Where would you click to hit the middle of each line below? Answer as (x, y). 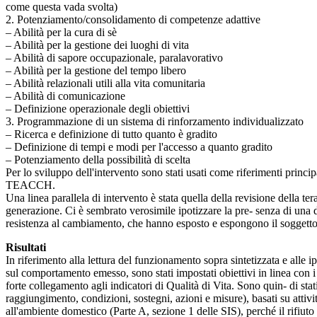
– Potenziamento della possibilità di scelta (98, 160)
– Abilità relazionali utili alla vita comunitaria (105, 83)
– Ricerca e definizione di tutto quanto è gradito (111, 134)
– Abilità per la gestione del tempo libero (96, 71)
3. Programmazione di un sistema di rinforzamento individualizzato (155, 122)
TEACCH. (30, 185)
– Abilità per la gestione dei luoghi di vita (97, 45)
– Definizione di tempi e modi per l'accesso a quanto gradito (139, 147)
